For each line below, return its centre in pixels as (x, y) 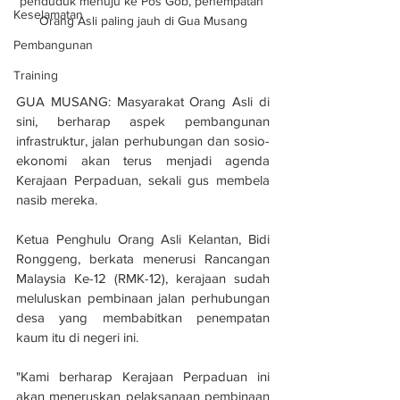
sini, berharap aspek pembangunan (143, 121)
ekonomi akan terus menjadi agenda (143, 160)
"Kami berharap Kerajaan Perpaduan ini (143, 376)
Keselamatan (48, 14)
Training (36, 75)
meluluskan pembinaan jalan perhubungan (143, 297)
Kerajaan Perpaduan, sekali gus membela (143, 179)
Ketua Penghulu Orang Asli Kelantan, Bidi (143, 238)
